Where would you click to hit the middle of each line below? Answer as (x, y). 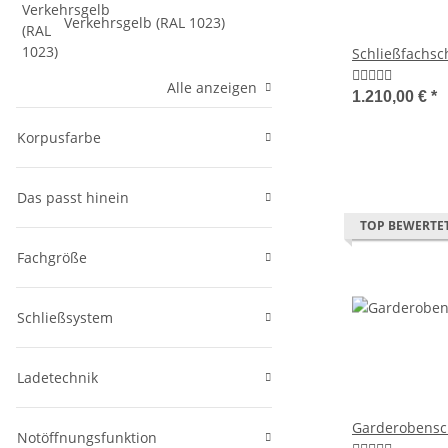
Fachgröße (52, 258)
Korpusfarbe (59, 138)
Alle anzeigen (212, 88)
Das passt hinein (73, 198)
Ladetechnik (57, 378)
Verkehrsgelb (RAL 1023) (145, 22)
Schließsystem (65, 318)
